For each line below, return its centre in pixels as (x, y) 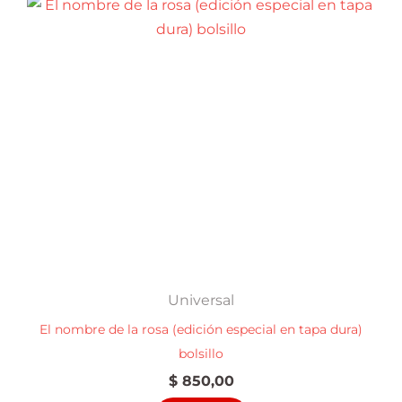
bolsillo (201, 353)
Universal (201, 301)
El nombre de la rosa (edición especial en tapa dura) (201, 329)
